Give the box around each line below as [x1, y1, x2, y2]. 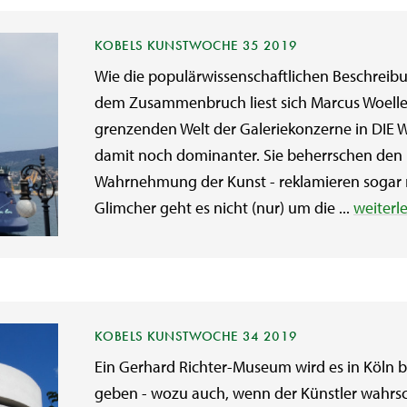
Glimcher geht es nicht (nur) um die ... [94, 197, 353, 218]
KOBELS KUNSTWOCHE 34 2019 [94, 327, 298, 345]
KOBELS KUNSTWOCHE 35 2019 [94, 36, 298, 55]
